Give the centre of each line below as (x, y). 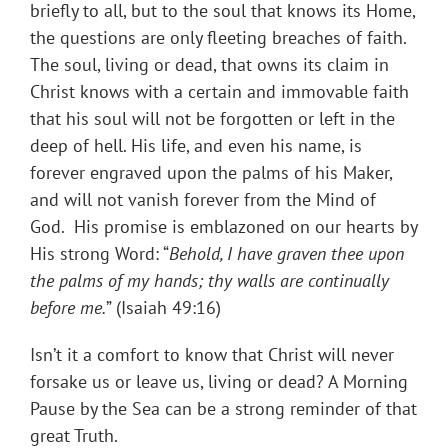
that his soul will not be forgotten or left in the (212, 119)
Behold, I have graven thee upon (286, 254)
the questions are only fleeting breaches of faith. (218, 38)
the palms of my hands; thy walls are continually (209, 281)
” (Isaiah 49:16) (163, 308)
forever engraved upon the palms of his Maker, (211, 173)
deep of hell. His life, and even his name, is (196, 146)
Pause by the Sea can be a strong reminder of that (223, 409)
